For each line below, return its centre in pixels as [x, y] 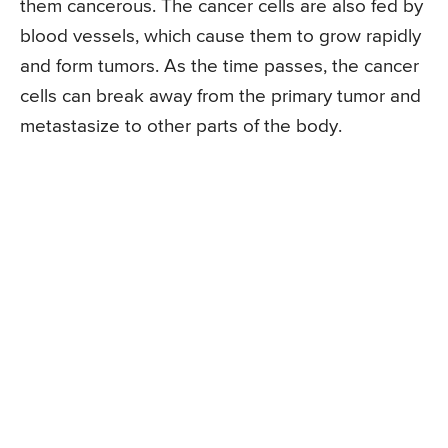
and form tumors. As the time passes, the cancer [219, 66]
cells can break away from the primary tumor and [220, 96]
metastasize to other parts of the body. [181, 126]
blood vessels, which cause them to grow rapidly [220, 36]
